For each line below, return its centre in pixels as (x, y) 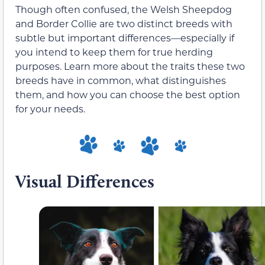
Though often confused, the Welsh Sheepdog (124, 9)
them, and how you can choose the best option (128, 95)
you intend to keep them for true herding (114, 52)
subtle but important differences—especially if (125, 38)
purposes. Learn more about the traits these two (130, 66)
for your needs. (50, 109)
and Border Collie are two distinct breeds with (124, 24)
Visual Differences (85, 182)
